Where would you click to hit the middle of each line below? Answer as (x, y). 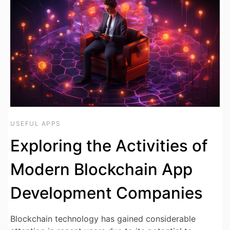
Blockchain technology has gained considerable (103, 218)
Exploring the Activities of (109, 146)
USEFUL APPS (36, 123)
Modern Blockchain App (101, 169)
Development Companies (107, 193)
